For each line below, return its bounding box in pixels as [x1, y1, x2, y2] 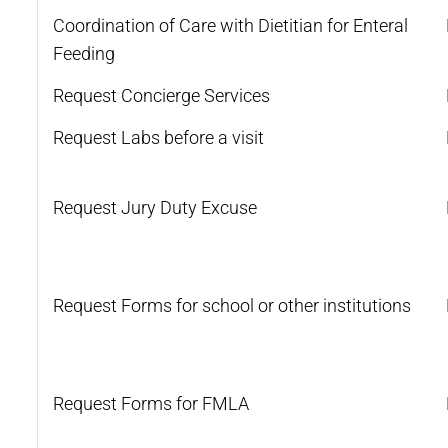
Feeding [53, 42, 115, 64]
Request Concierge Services [53, 84, 270, 106]
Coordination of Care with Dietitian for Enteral [53, 14, 408, 36]
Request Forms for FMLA [53, 392, 249, 414]
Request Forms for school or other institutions [53, 294, 411, 316]
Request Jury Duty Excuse [53, 196, 257, 218]
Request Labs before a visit [53, 126, 264, 148]
